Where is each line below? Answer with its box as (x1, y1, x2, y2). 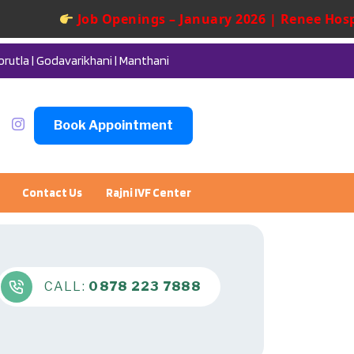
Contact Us (22, 185, 82, 200)
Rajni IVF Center (106, 185, 191, 200)
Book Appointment (54, 117, 173, 133)
